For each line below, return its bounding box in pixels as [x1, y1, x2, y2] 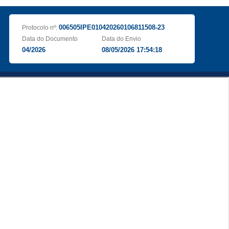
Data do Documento [21, 35, 78, 42]
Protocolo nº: [21, 24, 59, 31]
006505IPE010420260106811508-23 [58, 24, 165, 31]
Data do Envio [102, 35, 142, 42]
